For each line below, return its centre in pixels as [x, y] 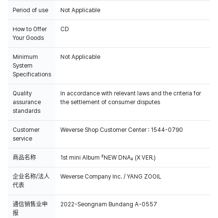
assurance [27, 102]
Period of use [30, 10]
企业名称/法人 [31, 177]
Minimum [25, 57]
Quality [22, 93]
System [23, 66]
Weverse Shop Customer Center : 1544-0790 [122, 130]
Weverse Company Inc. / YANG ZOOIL [111, 177]
